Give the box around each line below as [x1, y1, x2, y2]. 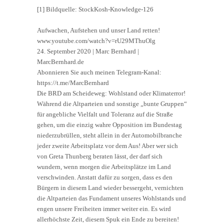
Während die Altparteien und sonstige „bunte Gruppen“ [37, 99, 187, 107]
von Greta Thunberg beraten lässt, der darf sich [37, 152, 162, 160]
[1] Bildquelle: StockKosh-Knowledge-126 [37, 5, 153, 13]
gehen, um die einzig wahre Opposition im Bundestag [37, 120, 182, 128]
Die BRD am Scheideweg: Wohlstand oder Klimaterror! [37, 89, 185, 97]
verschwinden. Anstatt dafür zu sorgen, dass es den [37, 173, 172, 181]
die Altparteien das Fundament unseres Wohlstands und [37, 194, 186, 202]
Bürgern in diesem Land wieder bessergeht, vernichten [37, 183, 183, 191]
